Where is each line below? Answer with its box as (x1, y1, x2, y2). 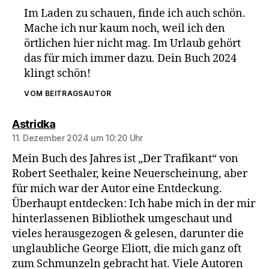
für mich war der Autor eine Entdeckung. (12, 182, 222, 196)
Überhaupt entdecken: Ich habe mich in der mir (12, 197, 255, 211)
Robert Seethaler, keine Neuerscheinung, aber (12, 167, 247, 181)
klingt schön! (24, 67, 91, 81)
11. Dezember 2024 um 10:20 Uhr (12, 133, 143, 144)
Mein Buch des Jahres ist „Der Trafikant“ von (12, 152, 238, 166)
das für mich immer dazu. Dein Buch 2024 (24, 52, 237, 66)
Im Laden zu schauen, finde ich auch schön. (24, 7, 246, 21)
